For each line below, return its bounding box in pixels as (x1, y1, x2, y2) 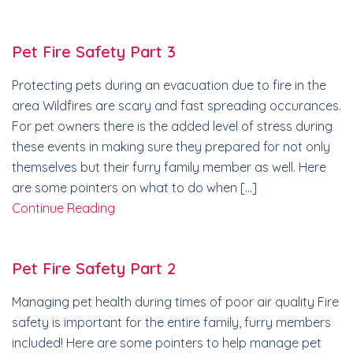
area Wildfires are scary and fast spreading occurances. (12, 98, 341, 113)
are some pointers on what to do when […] (12, 180, 257, 195)
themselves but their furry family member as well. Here (12, 159, 326, 175)
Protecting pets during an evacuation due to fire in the (12, 77, 326, 93)
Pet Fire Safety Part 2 (12, 258, 176, 278)
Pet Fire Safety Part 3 (12, 42, 176, 61)
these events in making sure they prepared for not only (12, 139, 330, 154)
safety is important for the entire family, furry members (12, 314, 331, 330)
